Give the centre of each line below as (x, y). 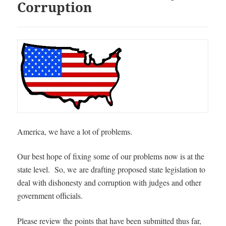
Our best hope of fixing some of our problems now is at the (111, 156)
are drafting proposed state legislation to (141, 169)
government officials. (50, 195)
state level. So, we (47, 169)
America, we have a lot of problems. (75, 131)
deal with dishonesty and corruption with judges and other (109, 182)
